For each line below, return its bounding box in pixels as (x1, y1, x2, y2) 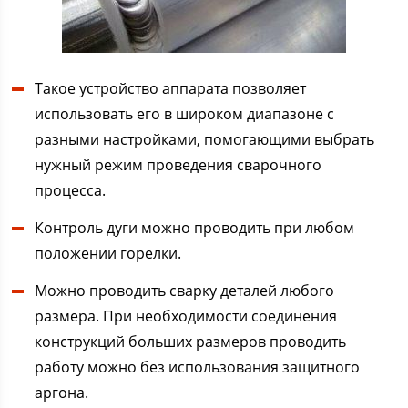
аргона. (35, 382, 89, 403)
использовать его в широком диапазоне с (35, 104, 335, 125)
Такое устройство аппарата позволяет (35, 78, 307, 99)
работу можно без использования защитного (35, 357, 361, 378)
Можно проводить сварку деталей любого (35, 280, 335, 301)
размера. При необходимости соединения (35, 306, 338, 327)
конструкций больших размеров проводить (35, 331, 347, 352)
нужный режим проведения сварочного (35, 155, 322, 176)
